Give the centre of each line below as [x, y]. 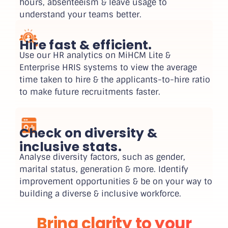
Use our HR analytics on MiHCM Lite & [95, 55]
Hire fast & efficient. [85, 45]
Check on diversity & [88, 133]
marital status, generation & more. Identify [104, 169]
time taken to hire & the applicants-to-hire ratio [115, 80]
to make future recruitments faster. [90, 92]
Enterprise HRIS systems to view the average [108, 68]
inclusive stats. [70, 147]
